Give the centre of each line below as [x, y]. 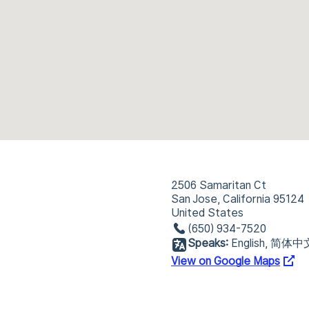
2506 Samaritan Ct [219, 185]
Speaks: [208, 243]
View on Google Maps [226, 261]
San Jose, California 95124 [238, 199]
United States [207, 213]
